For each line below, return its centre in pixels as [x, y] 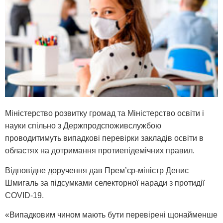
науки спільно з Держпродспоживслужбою [83, 126]
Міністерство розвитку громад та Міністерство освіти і [105, 113]
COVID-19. [24, 195]
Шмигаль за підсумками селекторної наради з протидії [105, 183]
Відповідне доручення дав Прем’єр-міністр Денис [97, 170]
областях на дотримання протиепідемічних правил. [100, 151]
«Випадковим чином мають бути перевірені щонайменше [111, 215]
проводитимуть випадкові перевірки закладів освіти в [104, 138]
